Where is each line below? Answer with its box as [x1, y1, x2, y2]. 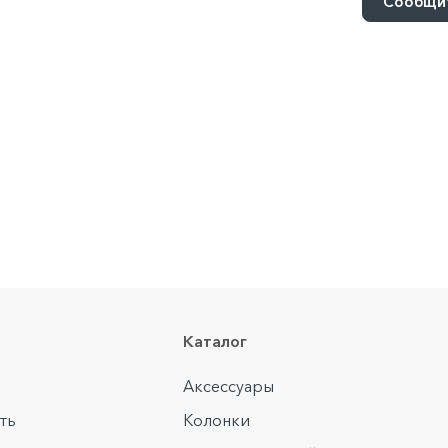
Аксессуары [183, 376, 275, 397]
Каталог [183, 331, 248, 352]
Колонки [183, 410, 251, 431]
